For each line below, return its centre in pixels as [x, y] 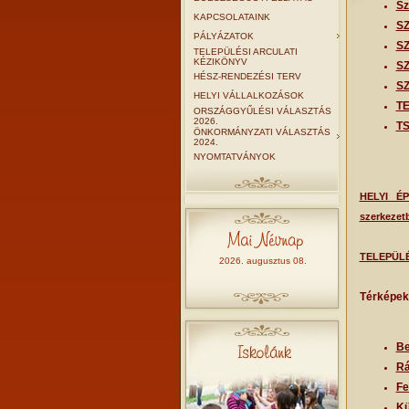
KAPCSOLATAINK [231, 17]
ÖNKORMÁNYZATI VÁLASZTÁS [262, 132]
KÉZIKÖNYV [220, 62]
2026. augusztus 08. [262, 261]
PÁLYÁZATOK [223, 36]
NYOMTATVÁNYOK [234, 157]
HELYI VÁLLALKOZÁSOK [248, 95]
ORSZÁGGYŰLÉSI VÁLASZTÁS [262, 111]
